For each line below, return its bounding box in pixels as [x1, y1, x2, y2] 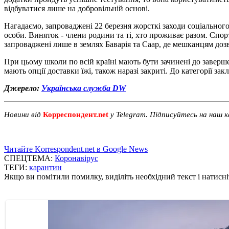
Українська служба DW [41, 83, 126, 93]
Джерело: [4, 83, 41, 93]
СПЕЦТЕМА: [4, 153, 55, 163]
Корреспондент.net [43, 110, 108, 119]
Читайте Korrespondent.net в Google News [4, 144, 148, 153]
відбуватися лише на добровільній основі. [4, 4, 150, 13]
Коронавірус [55, 153, 98, 163]
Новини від [4, 110, 43, 119]
